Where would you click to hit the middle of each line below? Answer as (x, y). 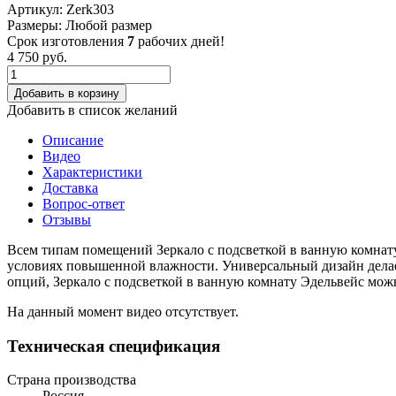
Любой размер (109, 25)
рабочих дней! (181, 41)
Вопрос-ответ (84, 203)
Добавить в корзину (67, 93)
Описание (73, 140)
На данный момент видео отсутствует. (123, 311)
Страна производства (72, 380)
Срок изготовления (65, 41)
